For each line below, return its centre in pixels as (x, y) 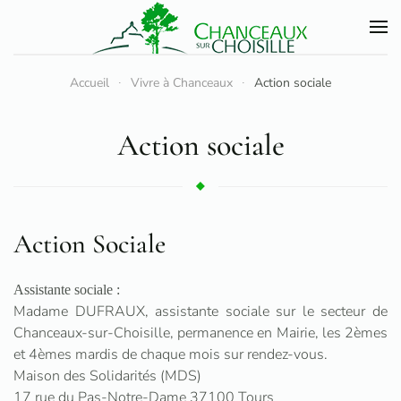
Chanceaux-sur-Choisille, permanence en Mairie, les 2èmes (200, 333)
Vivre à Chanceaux (182, 83)
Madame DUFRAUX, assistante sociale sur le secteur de (200, 311)
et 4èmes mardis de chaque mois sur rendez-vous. (171, 354)
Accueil (90, 83)
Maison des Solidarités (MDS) (107, 376)
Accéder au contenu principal (131, 52)
